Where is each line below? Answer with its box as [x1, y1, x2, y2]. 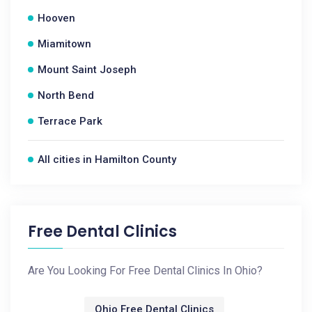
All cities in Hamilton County [38, 153, 176, 166]
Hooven [38, 12, 75, 24]
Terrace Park [38, 115, 102, 127]
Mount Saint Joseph [38, 63, 136, 76]
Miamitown [38, 38, 91, 50]
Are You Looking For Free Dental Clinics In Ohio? [28, 264, 263, 277]
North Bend [38, 89, 94, 102]
